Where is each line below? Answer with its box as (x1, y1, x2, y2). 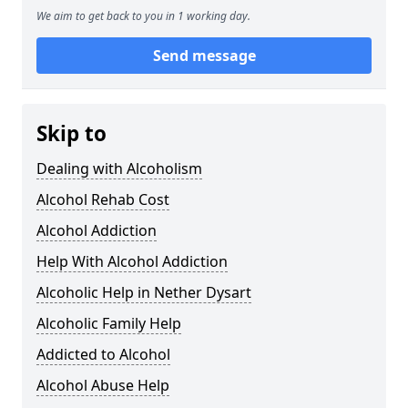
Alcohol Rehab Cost (36, 189, 169, 210)
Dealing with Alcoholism (36, 158, 202, 179)
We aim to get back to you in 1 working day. (36, 8, 250, 25)
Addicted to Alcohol (36, 344, 170, 365)
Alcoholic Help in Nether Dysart (36, 282, 251, 303)
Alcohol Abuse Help (36, 375, 169, 396)
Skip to (36, 119, 107, 148)
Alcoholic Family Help (36, 313, 181, 334)
